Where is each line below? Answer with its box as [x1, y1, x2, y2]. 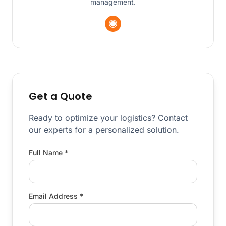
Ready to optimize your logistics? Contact [29, 112, 188, 123]
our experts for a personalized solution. [29, 125, 179, 135]
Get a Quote [29, 89, 92, 104]
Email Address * [29, 192, 83, 201]
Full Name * [29, 148, 68, 157]
